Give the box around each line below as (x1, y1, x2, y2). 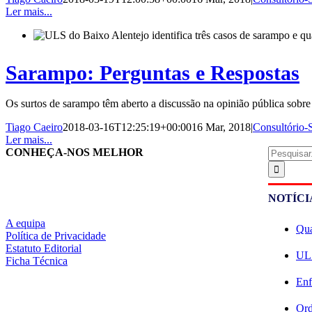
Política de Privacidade (6, 229, 106, 242)
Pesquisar (267, 145, 309, 157)
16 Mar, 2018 (192, 120, 251, 133)
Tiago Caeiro (6, 120, 63, 133)
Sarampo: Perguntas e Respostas (6, 61, 299, 84)
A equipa (6, 217, 45, 229)
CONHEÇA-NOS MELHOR (6, 146, 143, 158)
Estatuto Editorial (6, 242, 81, 254)
